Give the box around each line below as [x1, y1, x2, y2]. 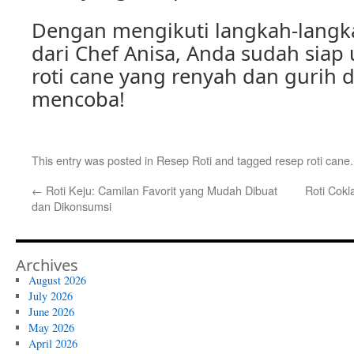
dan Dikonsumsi [32, 198, 111, 214]
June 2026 [28, 304, 74, 319]
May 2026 [28, 320, 74, 335]
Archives [16, 254, 78, 276]
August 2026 [28, 273, 86, 288]
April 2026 [28, 336, 77, 351]
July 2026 [28, 288, 73, 303]
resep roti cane [275, 152, 350, 168]
